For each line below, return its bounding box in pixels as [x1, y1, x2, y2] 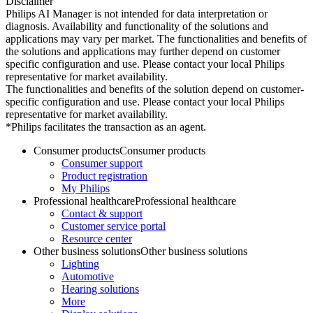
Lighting [61, 258, 99, 270]
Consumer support [61, 157, 143, 170]
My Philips [61, 182, 110, 195]
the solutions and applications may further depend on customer [6, 45, 280, 58]
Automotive [61, 270, 114, 283]
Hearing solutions [61, 283, 139, 296]
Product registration [61, 170, 147, 182]
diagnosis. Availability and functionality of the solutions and [6, 20, 268, 33]
